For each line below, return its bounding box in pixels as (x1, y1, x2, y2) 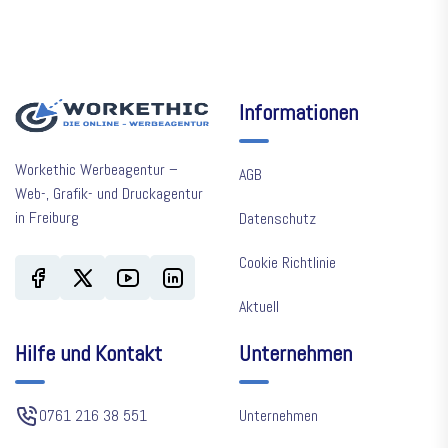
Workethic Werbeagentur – (15, 159, 178, 181)
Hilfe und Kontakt (15, 339, 162, 368)
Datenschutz (239, 208, 316, 230)
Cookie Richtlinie (239, 252, 336, 274)
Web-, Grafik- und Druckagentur (15, 183, 203, 205)
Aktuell (239, 296, 279, 318)
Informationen (239, 98, 358, 127)
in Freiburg (15, 207, 79, 229)
